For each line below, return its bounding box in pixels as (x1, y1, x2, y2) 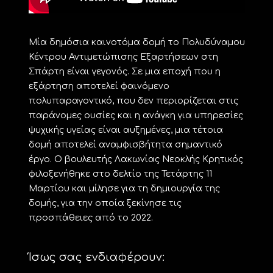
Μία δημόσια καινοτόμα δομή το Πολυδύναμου (28, 37, 245, 47)
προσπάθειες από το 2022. (28, 212, 153, 222)
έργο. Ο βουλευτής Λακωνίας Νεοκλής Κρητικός (28, 154, 243, 164)
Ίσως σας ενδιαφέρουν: (28, 250, 165, 263)
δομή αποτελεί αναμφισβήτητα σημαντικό (28, 139, 222, 149)
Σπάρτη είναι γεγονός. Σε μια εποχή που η (28, 66, 221, 76)
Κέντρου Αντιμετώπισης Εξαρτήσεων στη (28, 51, 218, 62)
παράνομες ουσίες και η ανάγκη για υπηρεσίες (28, 110, 243, 120)
